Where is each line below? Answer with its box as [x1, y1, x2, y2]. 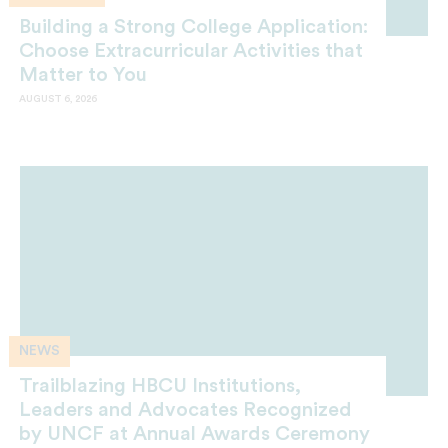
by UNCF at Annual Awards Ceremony [19, 423, 370, 444]
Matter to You [19, 64, 147, 85]
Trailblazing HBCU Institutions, [19, 375, 301, 396]
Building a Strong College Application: [19, 16, 368, 37]
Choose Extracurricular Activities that [19, 40, 363, 61]
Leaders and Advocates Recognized [19, 399, 352, 420]
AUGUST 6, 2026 [19, 93, 97, 104]
